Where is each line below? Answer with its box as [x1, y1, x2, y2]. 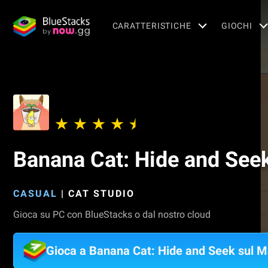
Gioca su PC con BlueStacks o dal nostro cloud [13, 209, 211, 220]
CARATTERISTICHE [112, 20, 191, 31]
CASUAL [13, 188, 57, 199]
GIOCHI [221, 20, 253, 31]
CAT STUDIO [68, 188, 135, 199]
